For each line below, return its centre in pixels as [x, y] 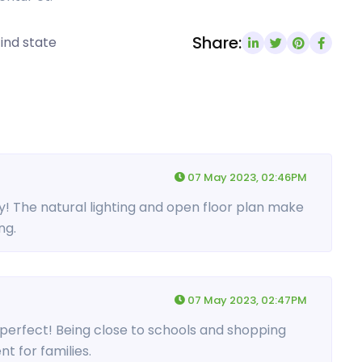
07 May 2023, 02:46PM [246, 177]
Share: [217, 43]
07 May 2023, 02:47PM [246, 300]
